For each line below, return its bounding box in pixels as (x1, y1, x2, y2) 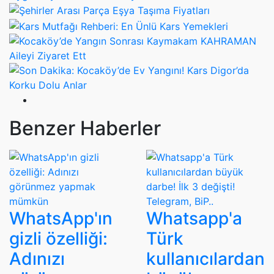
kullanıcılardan (146, 248, 265, 269)
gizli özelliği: (9, 228, 108, 249)
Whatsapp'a (146, 207, 242, 229)
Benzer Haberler (9, 116, 161, 140)
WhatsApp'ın (9, 207, 113, 229)
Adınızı (9, 248, 65, 269)
